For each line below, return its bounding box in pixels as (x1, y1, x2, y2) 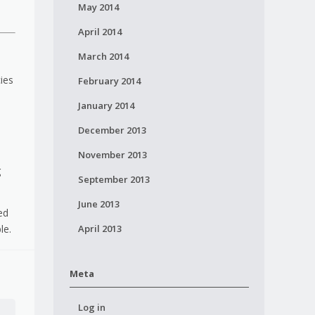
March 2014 (77, 50, 129, 63)
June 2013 (77, 198, 120, 210)
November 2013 (77, 148, 147, 161)
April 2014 (77, 25, 122, 38)
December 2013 (77, 124, 146, 136)
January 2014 (77, 99, 134, 112)
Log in (77, 301, 105, 314)
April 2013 (77, 222, 122, 235)
